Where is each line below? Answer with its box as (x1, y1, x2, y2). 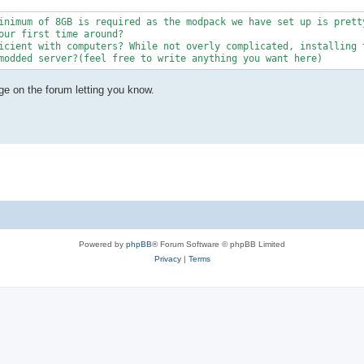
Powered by (79, 239, 126, 249)
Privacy (154, 253, 181, 263)
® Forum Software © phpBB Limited (152, 239, 285, 249)
